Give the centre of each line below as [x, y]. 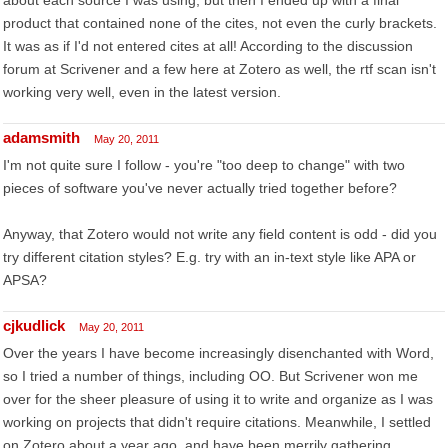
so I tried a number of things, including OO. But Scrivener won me [210, 376]
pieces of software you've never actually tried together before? [200, 188]
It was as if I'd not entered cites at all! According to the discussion [208, 46]
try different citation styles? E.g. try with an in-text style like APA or [209, 257]
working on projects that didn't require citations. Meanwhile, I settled [217, 422]
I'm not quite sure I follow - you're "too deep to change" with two [204, 165]
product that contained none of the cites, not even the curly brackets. [220, 23]
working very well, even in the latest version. [142, 92]
